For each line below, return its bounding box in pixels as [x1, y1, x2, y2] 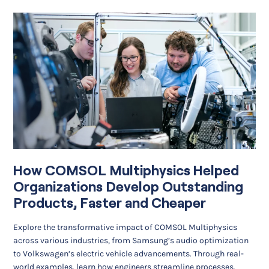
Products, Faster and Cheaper [13, 195, 207, 211]
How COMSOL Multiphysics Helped [13, 163, 240, 179]
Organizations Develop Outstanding [13, 179, 244, 195]
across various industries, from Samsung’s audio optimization [13, 235, 249, 246]
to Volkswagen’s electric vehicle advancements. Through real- [13, 248, 244, 259]
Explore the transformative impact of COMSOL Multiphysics [13, 222, 238, 232]
